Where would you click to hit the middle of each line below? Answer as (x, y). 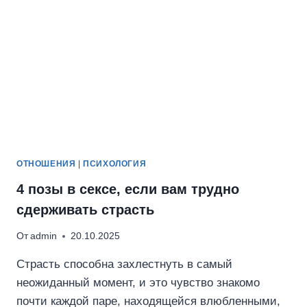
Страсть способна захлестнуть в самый (124, 265)
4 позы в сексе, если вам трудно (128, 189)
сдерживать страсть (85, 209)
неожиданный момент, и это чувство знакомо (138, 283)
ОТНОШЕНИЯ (46, 163)
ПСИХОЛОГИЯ (115, 163)
